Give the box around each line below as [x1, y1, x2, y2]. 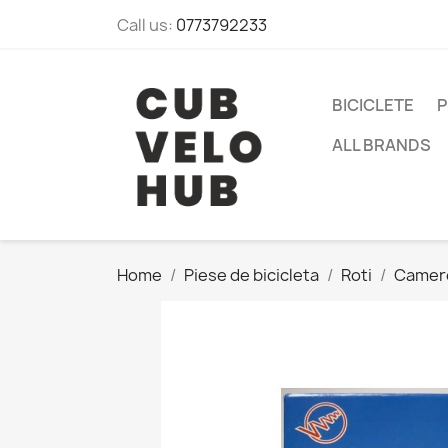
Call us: [117, 14, 176, 36]
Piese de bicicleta [184, 264, 319, 287]
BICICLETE [332, 94, 414, 117]
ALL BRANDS [332, 134, 431, 157]
